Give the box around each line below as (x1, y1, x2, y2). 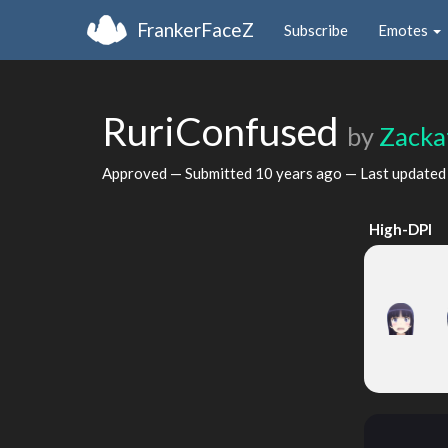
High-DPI (368, 220, 432, 238)
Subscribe (284, 20, 348, 39)
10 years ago (255, 163, 342, 182)
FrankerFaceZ (137, 17, 254, 41)
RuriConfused (102, 108, 347, 154)
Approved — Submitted (102, 163, 255, 182)
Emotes (378, 20, 431, 39)
